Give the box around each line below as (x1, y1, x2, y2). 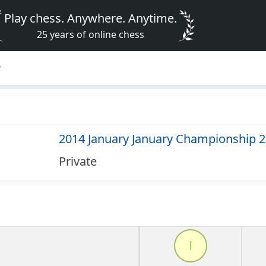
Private (58, 153, 97, 170)
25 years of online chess (37, 28, 145, 41)
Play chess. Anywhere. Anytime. (4, 10, 178, 26)
